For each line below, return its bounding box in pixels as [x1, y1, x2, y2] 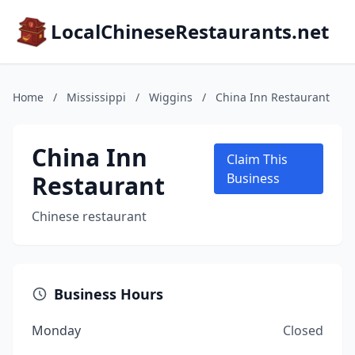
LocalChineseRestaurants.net [51, 18, 329, 44]
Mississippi [67, 90, 126, 105]
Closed [283, 322, 323, 339]
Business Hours [54, 284, 163, 303]
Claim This [227, 151, 288, 168]
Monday [32, 322, 81, 339]
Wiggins [149, 90, 193, 105]
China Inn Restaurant [216, 90, 330, 105]
